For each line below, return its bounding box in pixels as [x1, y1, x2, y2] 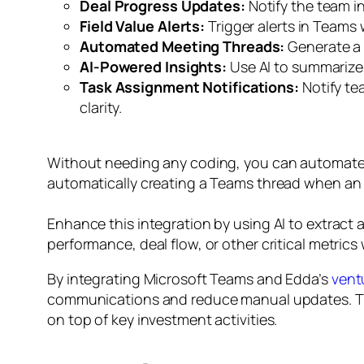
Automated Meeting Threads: [80, 36, 285, 56]
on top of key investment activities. [47, 309, 278, 329]
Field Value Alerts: [80, 15, 206, 36]
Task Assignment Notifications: [80, 76, 299, 97]
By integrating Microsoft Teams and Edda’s [47, 268, 331, 288]
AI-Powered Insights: [80, 56, 227, 76]
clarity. [80, 97, 123, 117]
